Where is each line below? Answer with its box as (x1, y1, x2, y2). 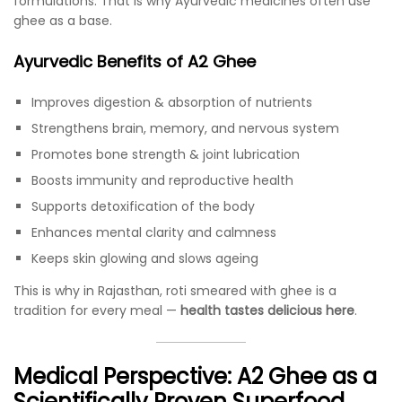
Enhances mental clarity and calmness (31, 223, 276, 241)
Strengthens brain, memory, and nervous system (31, 118, 339, 137)
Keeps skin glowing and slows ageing (31, 249, 258, 267)
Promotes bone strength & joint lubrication (31, 144, 300, 163)
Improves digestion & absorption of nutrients (31, 92, 312, 111)
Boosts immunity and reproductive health (31, 170, 293, 189)
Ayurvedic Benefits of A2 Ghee (13, 49, 256, 73)
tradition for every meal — (13, 301, 180, 319)
